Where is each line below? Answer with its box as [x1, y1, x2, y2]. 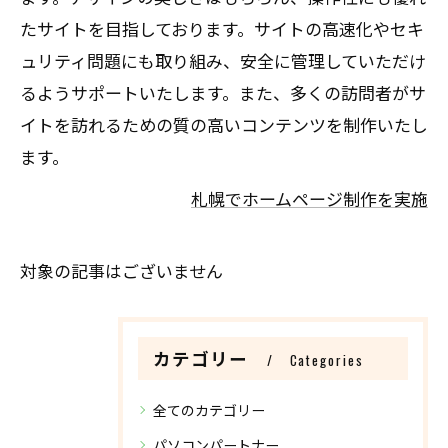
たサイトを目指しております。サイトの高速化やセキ [20, 16, 424, 41]
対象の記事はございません [20, 258, 223, 283]
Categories [289, 350, 364, 370]
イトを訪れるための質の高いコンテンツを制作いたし [20, 112, 428, 137]
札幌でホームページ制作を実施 [191, 186, 428, 211]
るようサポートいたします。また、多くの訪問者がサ [20, 80, 426, 105]
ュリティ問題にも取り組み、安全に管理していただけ [20, 48, 426, 73]
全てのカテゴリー [153, 399, 265, 420]
